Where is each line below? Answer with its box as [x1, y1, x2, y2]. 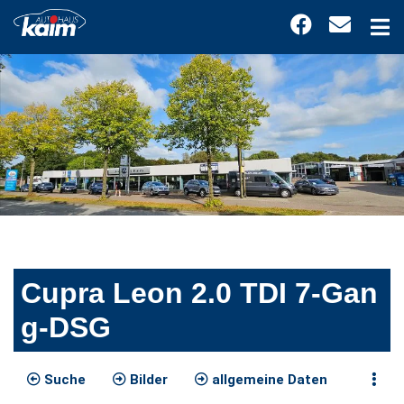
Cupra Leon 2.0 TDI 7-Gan [21, 277, 378, 310]
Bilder [126, 372, 168, 389]
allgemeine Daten [208, 372, 327, 389]
